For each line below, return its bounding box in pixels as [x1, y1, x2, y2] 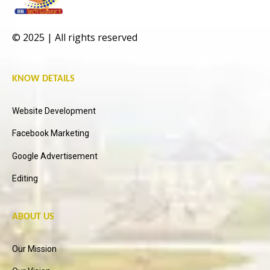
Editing [12, 173, 38, 183]
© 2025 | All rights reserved [12, 30, 137, 44]
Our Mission [12, 244, 57, 254]
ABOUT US [12, 212, 54, 222]
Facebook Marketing [12, 128, 89, 139]
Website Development [12, 105, 96, 116]
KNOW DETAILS [12, 74, 75, 84]
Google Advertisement [12, 151, 98, 161]
